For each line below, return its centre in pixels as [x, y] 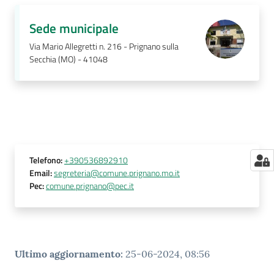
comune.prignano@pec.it [90, 186]
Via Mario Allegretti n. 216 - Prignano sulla [104, 47]
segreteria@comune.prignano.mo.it [117, 173]
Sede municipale [74, 28]
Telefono [45, 161]
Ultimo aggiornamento [68, 254]
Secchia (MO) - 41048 [68, 60]
